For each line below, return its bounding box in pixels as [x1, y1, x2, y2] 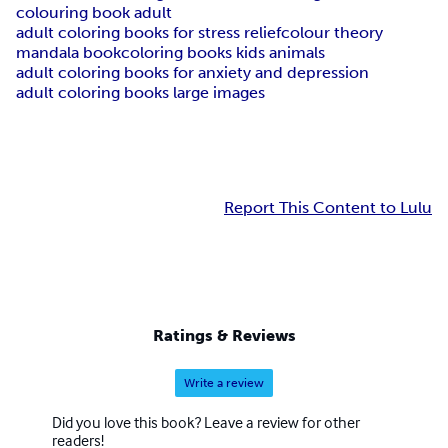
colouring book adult [16, 3, 172, 23]
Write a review [184, 375, 264, 390]
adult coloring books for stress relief [16, 23, 281, 43]
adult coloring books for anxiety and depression [16, 63, 369, 83]
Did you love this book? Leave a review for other [52, 411, 360, 432]
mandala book [16, 43, 121, 63]
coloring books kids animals [121, 43, 325, 63]
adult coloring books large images [16, 83, 265, 103]
